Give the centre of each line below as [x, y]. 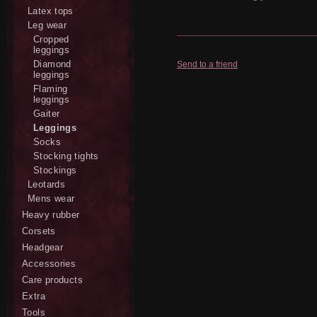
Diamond [52, 64]
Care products [52, 280]
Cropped [51, 39]
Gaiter [47, 114]
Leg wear [47, 25]
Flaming [51, 89]
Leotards [47, 184]
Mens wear [51, 198]
